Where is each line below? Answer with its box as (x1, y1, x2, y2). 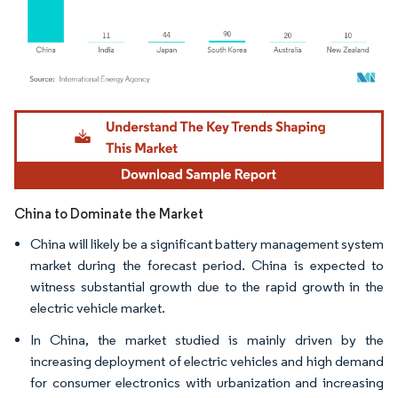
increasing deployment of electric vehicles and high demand (30, 352, 384, 370)
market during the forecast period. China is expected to (30, 256, 384, 274)
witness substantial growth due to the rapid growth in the (30, 277, 384, 295)
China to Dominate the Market (14, 204, 203, 222)
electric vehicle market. (30, 298, 165, 316)
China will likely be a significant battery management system (30, 235, 384, 252)
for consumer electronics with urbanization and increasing (30, 373, 384, 391)
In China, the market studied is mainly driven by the (30, 330, 384, 348)
